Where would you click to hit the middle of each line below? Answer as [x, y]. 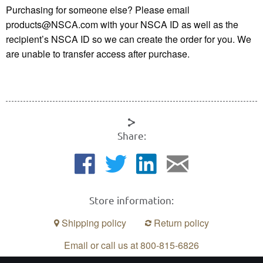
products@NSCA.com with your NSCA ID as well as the [122, 25]
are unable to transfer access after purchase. [98, 54]
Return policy [180, 222]
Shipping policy [93, 222]
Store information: [131, 200]
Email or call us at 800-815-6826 [131, 245]
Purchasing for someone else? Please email [98, 10]
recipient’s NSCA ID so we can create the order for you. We [129, 39]
